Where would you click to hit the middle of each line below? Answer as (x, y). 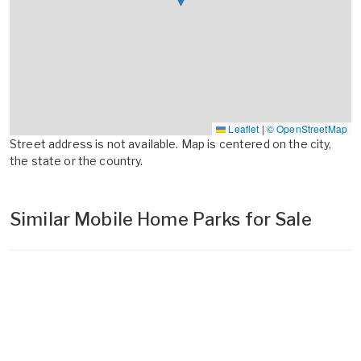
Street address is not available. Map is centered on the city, (171, 143)
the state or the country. (77, 160)
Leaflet (243, 128)
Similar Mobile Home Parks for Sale (161, 219)
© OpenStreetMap (307, 128)
